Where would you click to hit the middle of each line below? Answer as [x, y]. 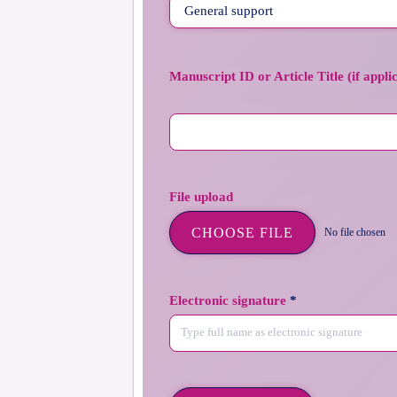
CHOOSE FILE [242, 233]
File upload [201, 197]
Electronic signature [230, 300]
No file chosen [355, 232]
